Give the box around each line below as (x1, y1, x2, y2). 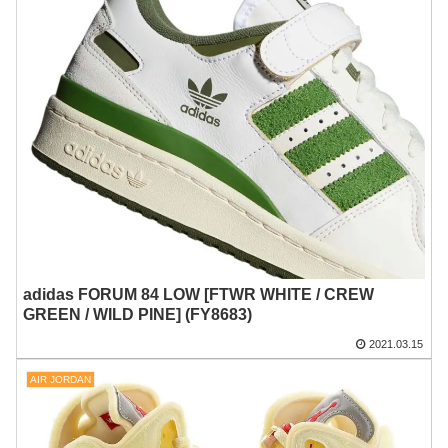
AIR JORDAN (29, 374, 91, 386)
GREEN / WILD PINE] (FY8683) (23, 306, 253, 324)
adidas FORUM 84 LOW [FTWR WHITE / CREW (23, 286, 375, 304)
